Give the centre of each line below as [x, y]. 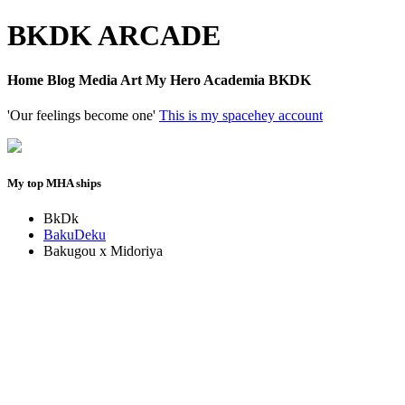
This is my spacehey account [241, 116]
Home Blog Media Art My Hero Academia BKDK [159, 80]
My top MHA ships [54, 184]
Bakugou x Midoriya [103, 251]
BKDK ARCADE [114, 36]
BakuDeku [75, 235]
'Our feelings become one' [83, 116]
